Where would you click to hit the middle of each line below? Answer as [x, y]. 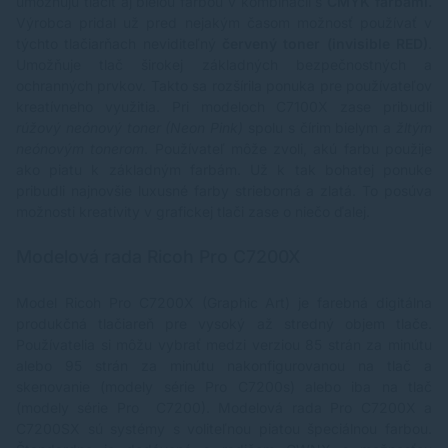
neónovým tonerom [80, 148]
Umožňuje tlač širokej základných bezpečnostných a [224, 64]
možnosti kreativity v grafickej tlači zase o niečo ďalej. [193, 211]
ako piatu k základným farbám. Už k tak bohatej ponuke [224, 169]
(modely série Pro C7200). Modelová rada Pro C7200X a [224, 407]
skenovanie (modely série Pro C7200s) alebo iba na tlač [224, 386]
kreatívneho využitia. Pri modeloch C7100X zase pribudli [224, 106]
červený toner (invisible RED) [325, 43]
